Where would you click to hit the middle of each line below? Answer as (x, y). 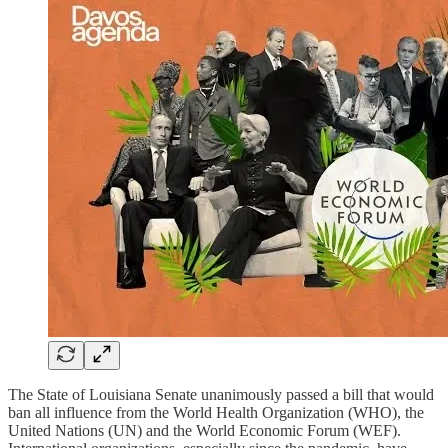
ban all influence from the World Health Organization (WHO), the (216, 412)
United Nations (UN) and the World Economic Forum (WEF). (204, 430)
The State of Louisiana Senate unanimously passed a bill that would (221, 394)
